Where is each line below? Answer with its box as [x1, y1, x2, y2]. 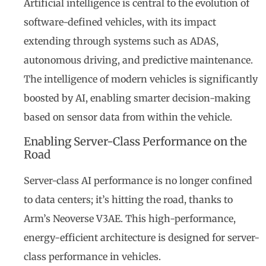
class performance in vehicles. [24, 250, 161, 262]
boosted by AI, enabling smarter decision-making [24, 92, 251, 104]
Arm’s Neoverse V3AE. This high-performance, [24, 212, 236, 224]
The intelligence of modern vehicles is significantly [24, 73, 258, 85]
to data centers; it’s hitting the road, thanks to [24, 193, 233, 205]
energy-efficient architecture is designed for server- [24, 231, 259, 243]
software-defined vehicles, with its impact [24, 16, 216, 28]
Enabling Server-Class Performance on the [24, 134, 247, 148]
